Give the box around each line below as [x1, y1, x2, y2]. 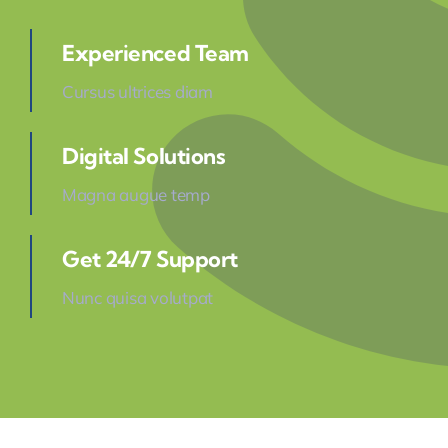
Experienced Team [61, 39, 249, 68]
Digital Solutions [61, 142, 226, 171]
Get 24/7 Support [61, 245, 238, 274]
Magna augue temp [61, 184, 210, 206]
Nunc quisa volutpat [61, 287, 214, 309]
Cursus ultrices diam [61, 81, 213, 103]
